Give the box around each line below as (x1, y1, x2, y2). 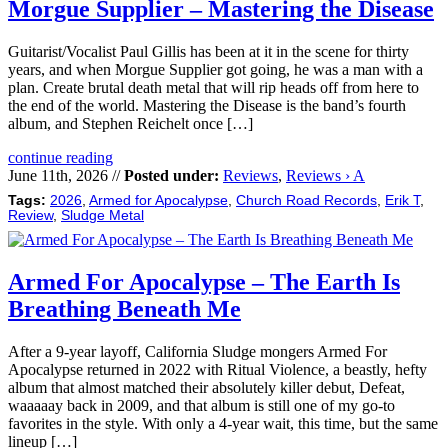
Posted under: (124, 166, 219, 184)
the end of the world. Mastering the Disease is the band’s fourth (8, 96, 406, 114)
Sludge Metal (61, 207, 144, 223)
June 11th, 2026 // (8, 166, 124, 184)
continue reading (8, 148, 113, 166)
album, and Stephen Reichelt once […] (8, 114, 253, 132)
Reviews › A (286, 166, 365, 184)
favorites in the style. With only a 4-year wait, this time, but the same (8, 414, 438, 432)
